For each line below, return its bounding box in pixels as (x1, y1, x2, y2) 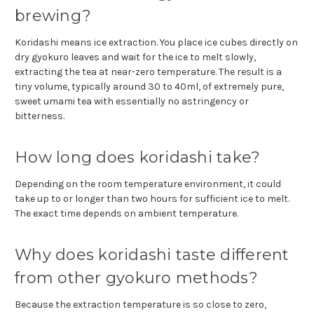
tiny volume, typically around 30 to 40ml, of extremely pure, (15, 80, 284, 93)
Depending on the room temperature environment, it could (15, 177, 281, 190)
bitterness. (15, 109, 64, 122)
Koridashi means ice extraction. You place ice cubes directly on (15, 36, 298, 48)
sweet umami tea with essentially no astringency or (15, 95, 249, 107)
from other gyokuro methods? (15, 268, 258, 287)
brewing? (15, 6, 91, 25)
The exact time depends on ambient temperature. (15, 207, 240, 219)
